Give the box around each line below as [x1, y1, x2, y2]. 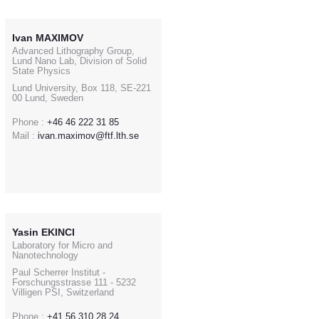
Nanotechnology [12, 249, 78, 261]
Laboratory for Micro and [12, 239, 113, 251]
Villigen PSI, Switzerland [12, 286, 114, 298]
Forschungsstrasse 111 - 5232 [12, 276, 136, 288]
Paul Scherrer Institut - [12, 266, 105, 278]
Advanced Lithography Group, [12, 45, 135, 56]
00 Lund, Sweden [12, 92, 83, 103]
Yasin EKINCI [12, 226, 75, 238]
